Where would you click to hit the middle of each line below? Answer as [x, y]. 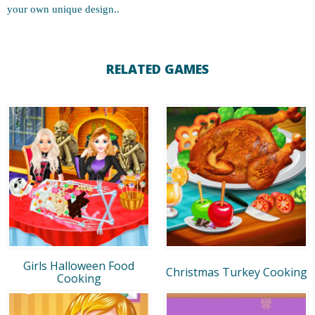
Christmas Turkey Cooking [236, 272]
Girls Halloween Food [79, 265]
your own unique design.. [63, 9]
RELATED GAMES [157, 69]
